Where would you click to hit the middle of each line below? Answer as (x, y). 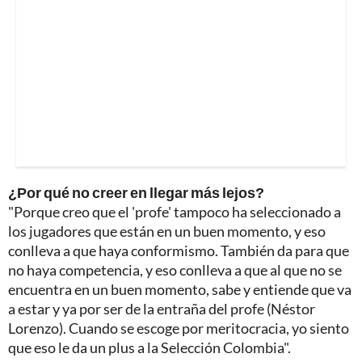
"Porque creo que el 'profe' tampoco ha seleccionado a (175, 211)
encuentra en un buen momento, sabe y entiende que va (180, 289)
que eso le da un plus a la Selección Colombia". (149, 347)
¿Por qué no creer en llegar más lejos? (136, 192)
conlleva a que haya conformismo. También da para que (179, 250)
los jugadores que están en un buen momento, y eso (167, 231)
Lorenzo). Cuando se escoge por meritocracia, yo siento (179, 328)
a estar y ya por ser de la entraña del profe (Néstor (162, 308)
